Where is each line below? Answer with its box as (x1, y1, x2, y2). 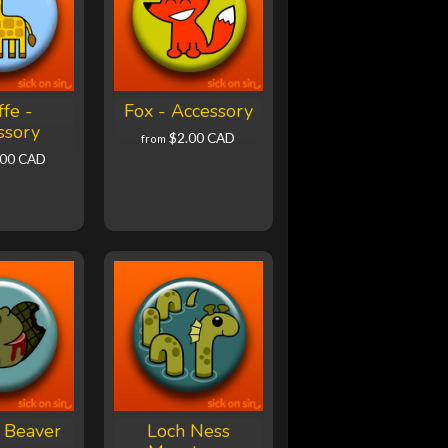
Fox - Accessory (123, 99, 253, 124)
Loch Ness (146, 419, 230, 444)
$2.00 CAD (169, 130, 236, 147)
